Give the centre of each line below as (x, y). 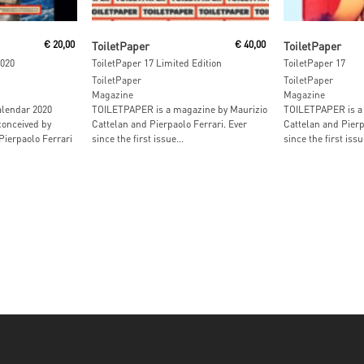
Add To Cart (169, 37)
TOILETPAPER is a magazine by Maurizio (180, 110)
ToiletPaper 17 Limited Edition (157, 63)
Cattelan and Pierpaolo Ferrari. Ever (170, 124)
